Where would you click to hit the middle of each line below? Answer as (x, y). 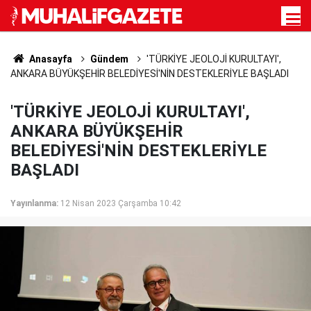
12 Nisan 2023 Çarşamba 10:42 (121, 203)
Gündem (109, 59)
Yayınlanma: (34, 203)
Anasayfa (49, 59)
